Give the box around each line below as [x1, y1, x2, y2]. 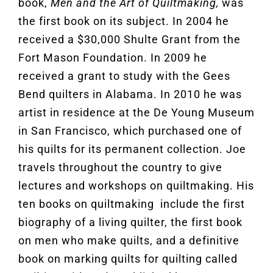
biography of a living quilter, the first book [18, 216, 243, 229]
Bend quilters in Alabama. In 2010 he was [18, 88, 242, 101]
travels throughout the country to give [18, 161, 222, 174]
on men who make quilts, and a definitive [18, 234, 239, 247]
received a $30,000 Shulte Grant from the [18, 33, 241, 46]
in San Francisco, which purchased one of [18, 124, 242, 138]
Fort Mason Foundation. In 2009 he [18, 51, 207, 65]
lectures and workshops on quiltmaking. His [18, 179, 254, 193]
